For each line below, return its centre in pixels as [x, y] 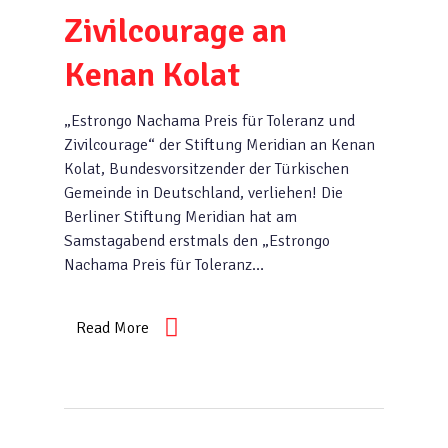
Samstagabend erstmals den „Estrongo [197, 241]
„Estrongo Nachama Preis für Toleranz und [209, 121]
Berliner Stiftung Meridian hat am [180, 217]
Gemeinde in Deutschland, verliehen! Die [203, 193]
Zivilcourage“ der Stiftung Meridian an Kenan [219, 145]
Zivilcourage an [175, 31]
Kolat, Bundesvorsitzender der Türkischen [206, 169]
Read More [112, 328]
